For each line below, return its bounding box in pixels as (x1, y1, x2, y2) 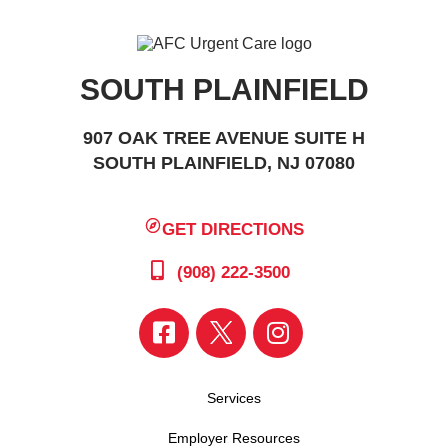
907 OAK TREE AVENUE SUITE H (83, 128, 365, 148)
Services (207, 389, 261, 406)
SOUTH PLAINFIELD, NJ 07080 (93, 153, 355, 173)
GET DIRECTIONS (162, 219, 305, 239)
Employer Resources (168, 429, 300, 446)
